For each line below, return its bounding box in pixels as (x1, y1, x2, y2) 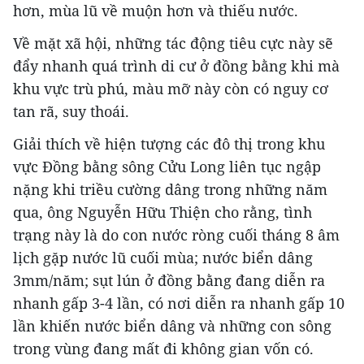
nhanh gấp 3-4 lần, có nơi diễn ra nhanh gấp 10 (13, 293, 344, 314)
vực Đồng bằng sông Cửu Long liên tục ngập (13, 157, 321, 177)
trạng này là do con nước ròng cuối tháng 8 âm (13, 225, 340, 245)
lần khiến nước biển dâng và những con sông (13, 316, 331, 336)
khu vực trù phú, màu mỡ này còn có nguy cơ (13, 79, 328, 99)
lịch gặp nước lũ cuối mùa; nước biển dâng (13, 248, 313, 268)
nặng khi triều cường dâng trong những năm (13, 180, 327, 200)
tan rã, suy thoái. (13, 102, 129, 122)
